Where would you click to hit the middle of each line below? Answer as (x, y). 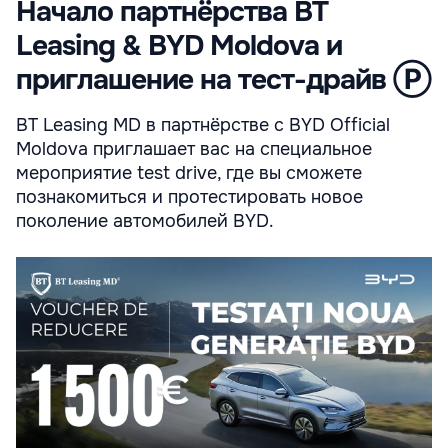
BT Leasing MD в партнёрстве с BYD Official (203, 125)
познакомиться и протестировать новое (189, 197)
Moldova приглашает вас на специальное (194, 149)
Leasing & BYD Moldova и (179, 46)
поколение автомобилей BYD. (145, 221)
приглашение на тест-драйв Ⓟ (223, 80)
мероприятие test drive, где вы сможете (189, 173)
